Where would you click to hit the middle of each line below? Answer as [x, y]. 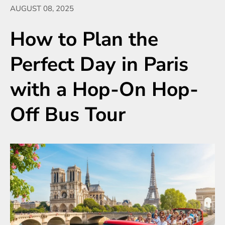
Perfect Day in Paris [99, 65]
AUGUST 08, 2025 [42, 9]
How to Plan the [84, 39]
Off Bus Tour [68, 115]
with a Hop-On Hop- [104, 90]
